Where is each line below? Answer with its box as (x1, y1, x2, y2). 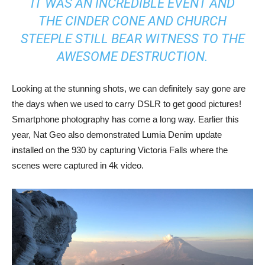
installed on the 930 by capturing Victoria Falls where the (12, 144, 228, 155)
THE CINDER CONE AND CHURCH (38, 13, 227, 28)
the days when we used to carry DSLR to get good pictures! (12, 98, 241, 109)
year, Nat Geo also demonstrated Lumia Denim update (12, 129, 222, 140)
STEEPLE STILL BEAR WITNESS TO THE (20, 31, 245, 46)
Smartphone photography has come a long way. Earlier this (12, 114, 239, 124)
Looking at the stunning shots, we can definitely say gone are (12, 83, 245, 93)
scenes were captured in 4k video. (12, 160, 144, 170)
